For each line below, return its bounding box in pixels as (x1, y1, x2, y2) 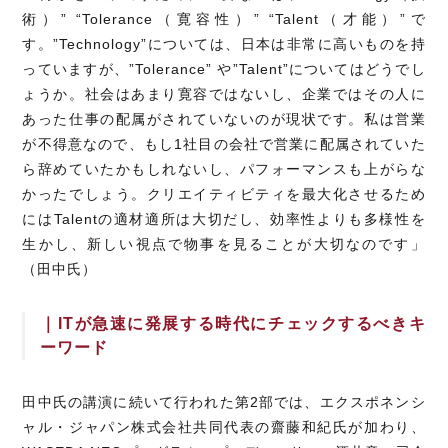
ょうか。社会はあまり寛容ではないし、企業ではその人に (22, 86, 426, 103)
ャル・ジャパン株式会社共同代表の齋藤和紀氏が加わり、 (22, 419, 426, 436)
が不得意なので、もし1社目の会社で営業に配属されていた (22, 136, 426, 153)
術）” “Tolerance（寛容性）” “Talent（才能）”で (22, 11, 426, 28)
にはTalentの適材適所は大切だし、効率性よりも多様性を (22, 211, 426, 228)
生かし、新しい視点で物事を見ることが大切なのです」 (22, 236, 426, 253)
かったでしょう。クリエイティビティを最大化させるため (22, 186, 426, 203)
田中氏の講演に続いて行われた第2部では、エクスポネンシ (22, 394, 426, 411)
